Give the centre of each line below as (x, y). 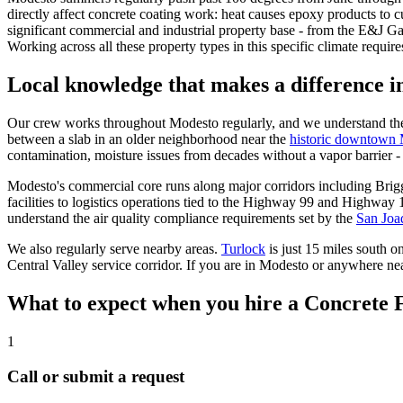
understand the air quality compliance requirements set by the (180, 219)
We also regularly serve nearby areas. (112, 249)
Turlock (243, 249)
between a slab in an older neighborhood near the (147, 139)
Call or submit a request (96, 376)
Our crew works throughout (88, 123)
